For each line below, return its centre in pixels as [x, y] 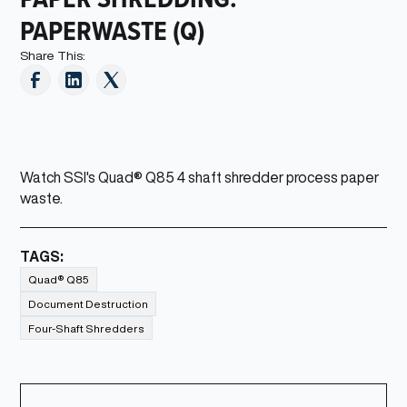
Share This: [53, 56]
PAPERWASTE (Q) [113, 30]
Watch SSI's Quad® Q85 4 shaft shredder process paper [200, 178]
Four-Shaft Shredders [87, 328]
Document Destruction [89, 303]
